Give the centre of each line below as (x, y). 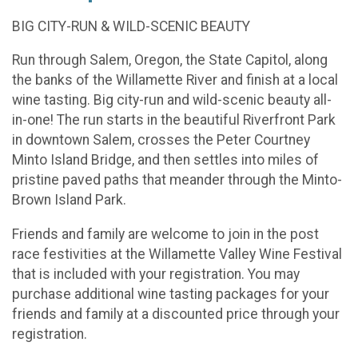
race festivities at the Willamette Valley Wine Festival (177, 254)
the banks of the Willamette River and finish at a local (175, 80)
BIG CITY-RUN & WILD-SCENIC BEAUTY (131, 26)
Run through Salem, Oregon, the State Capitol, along (170, 60)
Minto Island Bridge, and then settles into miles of (165, 160)
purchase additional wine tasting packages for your (171, 294)
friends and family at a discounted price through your (176, 314)
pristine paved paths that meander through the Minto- (177, 180)
